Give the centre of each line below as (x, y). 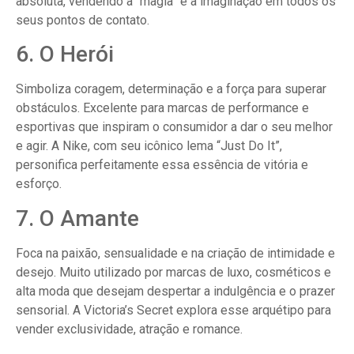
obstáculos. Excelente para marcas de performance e (162, 108)
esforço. (39, 184)
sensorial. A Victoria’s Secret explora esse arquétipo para (173, 310)
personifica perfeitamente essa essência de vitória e (162, 165)
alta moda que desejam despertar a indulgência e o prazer (175, 291)
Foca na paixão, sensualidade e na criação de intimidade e (175, 253)
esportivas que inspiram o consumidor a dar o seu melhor (174, 127)
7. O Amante (77, 218)
